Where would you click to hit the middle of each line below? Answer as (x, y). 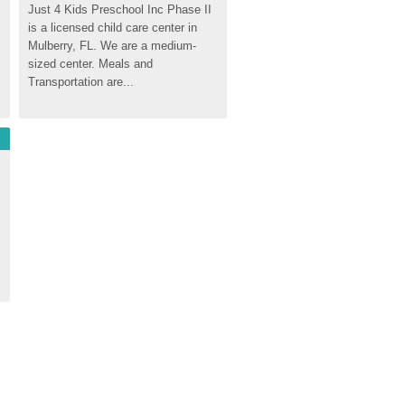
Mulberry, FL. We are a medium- (112, 46)
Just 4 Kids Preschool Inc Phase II (120, 9)
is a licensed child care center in (113, 28)
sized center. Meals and (90, 64)
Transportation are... (81, 82)
